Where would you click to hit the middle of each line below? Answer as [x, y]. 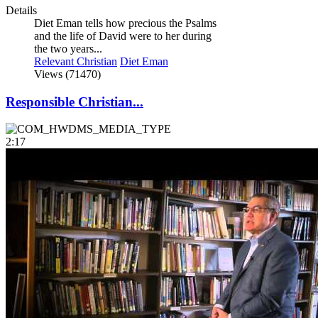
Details [21, 10]
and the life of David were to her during [123, 35]
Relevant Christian [76, 61]
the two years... [68, 48]
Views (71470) [67, 74]
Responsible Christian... [75, 102]
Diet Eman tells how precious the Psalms [125, 23]
